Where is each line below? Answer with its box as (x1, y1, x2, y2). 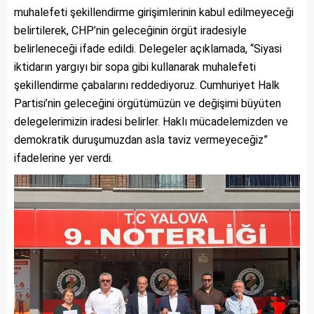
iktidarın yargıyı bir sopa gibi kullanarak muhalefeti (14, 60, 256, 74)
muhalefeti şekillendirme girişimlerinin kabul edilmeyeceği (14, 5, 294, 19)
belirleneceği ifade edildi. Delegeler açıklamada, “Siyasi (14, 41, 282, 55)
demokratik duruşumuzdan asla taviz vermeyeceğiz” (14, 132, 268, 146)
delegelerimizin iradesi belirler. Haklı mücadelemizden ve (14, 114, 288, 128)
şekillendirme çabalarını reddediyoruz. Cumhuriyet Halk (14, 78, 280, 92)
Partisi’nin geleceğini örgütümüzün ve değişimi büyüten (14, 96, 281, 110)
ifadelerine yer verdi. (14, 151, 113, 165)
